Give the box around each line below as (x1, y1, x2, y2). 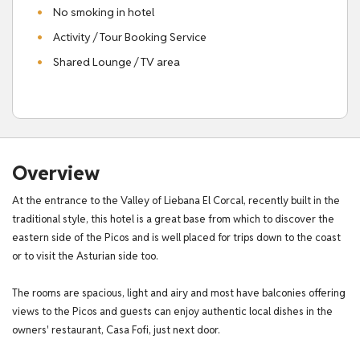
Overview (12, 160, 100, 186)
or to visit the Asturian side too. (12, 248, 157, 263)
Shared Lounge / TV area (53, 54, 180, 69)
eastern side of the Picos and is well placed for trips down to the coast (12, 230, 341, 244)
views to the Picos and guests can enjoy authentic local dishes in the (12, 304, 333, 318)
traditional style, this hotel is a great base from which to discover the (12, 211, 334, 226)
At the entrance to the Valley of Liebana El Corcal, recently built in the (12, 193, 340, 207)
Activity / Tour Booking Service (53, 29, 207, 44)
